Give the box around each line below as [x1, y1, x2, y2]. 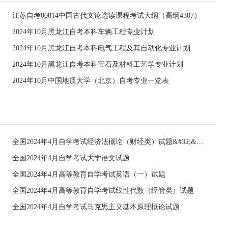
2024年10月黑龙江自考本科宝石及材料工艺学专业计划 [12, 61, 183, 68]
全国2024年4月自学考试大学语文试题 [12, 154, 130, 162]
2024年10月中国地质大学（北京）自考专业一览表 [12, 77, 169, 84]
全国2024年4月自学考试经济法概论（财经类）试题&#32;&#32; [196, 138, 204, 146]
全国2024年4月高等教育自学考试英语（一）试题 [12, 170, 165, 178]
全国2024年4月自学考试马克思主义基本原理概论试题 [12, 203, 180, 211]
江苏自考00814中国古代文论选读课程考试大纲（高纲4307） [12, 12, 201, 19]
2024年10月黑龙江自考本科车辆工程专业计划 [12, 28, 155, 36]
